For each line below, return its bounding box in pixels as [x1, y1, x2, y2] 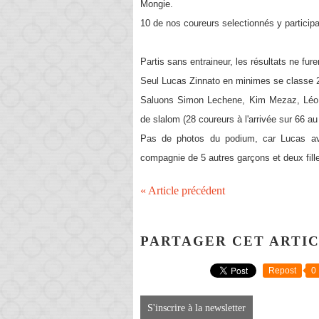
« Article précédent [140, 184, 225, 197]
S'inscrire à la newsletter [147, 303, 246, 314]
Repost [268, 266, 296, 276]
